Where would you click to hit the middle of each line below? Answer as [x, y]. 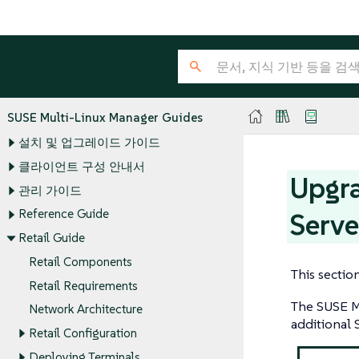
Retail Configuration [83, 333]
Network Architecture [86, 309]
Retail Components [81, 262]
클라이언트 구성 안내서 [81, 167]
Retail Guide [51, 238]
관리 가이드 [50, 191]
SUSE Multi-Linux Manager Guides [105, 117]
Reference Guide [63, 214]
